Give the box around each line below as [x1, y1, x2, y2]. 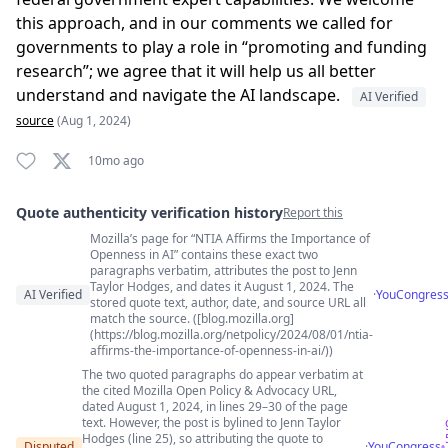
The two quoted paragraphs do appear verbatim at [82, 366, 363, 383]
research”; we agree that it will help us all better [16, 60, 376, 82]
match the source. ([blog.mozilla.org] [90, 310, 294, 327]
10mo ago [88, 152, 144, 169]
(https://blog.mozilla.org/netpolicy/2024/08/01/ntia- [90, 326, 373, 343]
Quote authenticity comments [15, 231, 242, 253]
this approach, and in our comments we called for [16, 12, 393, 34]
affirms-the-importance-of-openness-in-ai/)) [90, 342, 333, 359]
